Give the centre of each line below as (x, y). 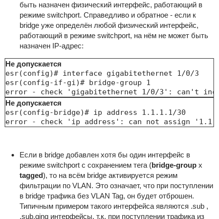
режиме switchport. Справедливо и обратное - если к (108, 15)
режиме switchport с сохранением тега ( (85, 165)
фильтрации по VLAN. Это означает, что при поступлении (116, 186)
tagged (31, 175)
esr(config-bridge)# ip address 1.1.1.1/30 (95, 113)
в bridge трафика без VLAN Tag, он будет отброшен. (107, 196)
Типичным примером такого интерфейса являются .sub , (114, 206)
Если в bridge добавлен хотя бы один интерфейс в (105, 155)
